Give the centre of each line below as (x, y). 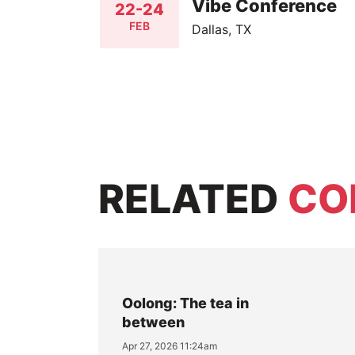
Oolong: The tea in (185, 303)
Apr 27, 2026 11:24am (169, 346)
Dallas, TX (222, 30)
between (153, 323)
